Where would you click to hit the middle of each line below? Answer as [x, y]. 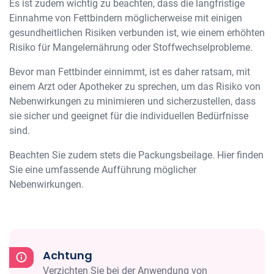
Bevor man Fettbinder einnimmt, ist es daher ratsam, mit [130, 72]
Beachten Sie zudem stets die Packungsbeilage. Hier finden [136, 155]
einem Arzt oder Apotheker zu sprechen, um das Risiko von [135, 87]
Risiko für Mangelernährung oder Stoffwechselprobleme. [131, 47]
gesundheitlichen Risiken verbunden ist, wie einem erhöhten [137, 33]
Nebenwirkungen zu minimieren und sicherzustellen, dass [132, 101]
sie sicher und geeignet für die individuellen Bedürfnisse [129, 116]
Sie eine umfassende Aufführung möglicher [103, 170]
